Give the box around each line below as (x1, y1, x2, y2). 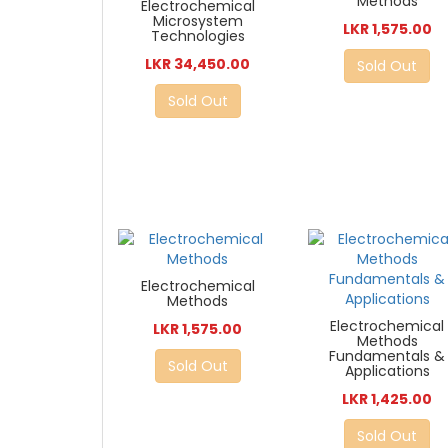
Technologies (150, 25, 245, 46)
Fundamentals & (329, 345, 446, 366)
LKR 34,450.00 (145, 53, 251, 74)
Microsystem (152, 10, 243, 31)
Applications (344, 360, 430, 381)
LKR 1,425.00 (342, 388, 433, 409)
